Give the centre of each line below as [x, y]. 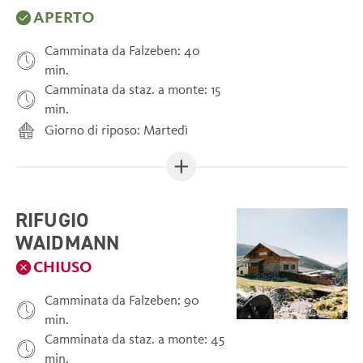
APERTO [64, 17]
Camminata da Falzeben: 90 [122, 301]
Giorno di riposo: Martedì [117, 130]
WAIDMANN [67, 243]
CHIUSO [63, 267]
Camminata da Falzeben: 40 [123, 50]
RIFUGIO [52, 220]
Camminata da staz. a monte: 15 [133, 89]
